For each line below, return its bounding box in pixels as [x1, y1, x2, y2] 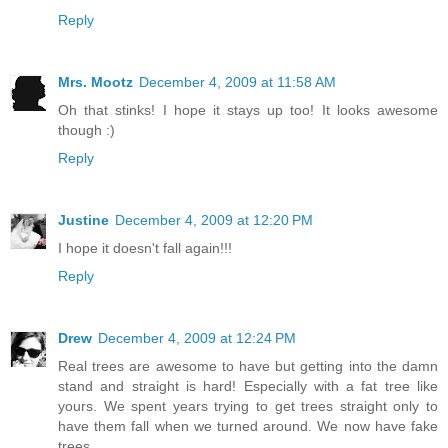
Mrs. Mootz [58, 73, 133, 90]
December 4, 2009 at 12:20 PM [115, 211, 313, 228]
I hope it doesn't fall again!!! [58, 239, 232, 256]
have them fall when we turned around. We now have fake [58, 417, 438, 434]
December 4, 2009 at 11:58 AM [139, 73, 336, 90]
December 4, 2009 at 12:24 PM [98, 329, 296, 346]
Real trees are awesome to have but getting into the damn [58, 357, 438, 374]
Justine [58, 211, 109, 228]
